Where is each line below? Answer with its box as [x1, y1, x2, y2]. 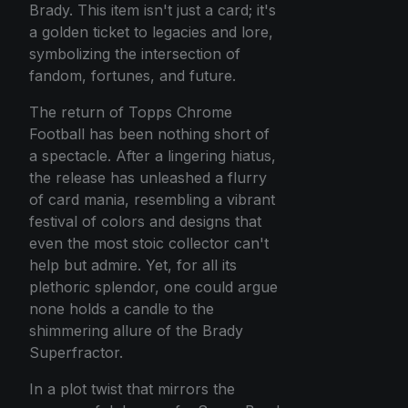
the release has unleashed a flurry [29, 168, 267, 188]
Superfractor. [29, 343, 123, 362]
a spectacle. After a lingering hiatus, [29, 147, 276, 166]
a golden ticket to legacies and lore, [29, 23, 273, 42]
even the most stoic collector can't [29, 234, 269, 253]
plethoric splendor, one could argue [29, 278, 278, 297]
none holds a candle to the [29, 300, 214, 319]
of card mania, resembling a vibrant [29, 190, 275, 209]
